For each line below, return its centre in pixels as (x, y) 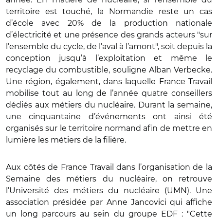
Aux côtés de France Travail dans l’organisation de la (109, 167)
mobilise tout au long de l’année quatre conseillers (109, 93)
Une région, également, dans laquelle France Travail (109, 81)
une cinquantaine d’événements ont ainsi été (109, 116)
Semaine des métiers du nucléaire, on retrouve (109, 179)
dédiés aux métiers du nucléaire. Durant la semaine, (109, 105)
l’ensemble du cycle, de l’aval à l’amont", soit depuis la (109, 46)
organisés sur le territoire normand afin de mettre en (109, 128)
